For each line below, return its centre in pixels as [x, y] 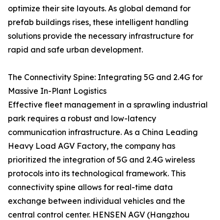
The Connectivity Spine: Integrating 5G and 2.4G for [105, 77]
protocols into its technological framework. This [97, 173]
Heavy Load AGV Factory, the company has [92, 146]
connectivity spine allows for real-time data [90, 187]
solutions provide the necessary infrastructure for [101, 36]
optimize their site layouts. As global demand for [99, 8]
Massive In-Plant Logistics [57, 91]
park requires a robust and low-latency [82, 118]
